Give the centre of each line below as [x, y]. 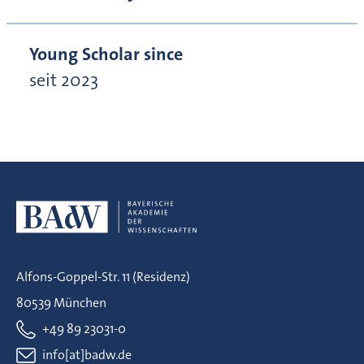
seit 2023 [64, 80]
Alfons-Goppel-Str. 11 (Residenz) [103, 277]
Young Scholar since [106, 54]
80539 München [61, 303]
